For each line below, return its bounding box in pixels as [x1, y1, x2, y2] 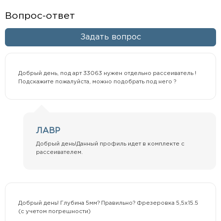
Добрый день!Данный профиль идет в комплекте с [36, 142, 185, 147]
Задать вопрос [80, 33, 141, 41]
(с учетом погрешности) [18, 209, 91, 214]
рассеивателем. [36, 150, 83, 155]
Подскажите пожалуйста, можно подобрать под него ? [18, 79, 176, 84]
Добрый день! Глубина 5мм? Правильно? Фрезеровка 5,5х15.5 [18, 200, 198, 206]
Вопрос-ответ [4, 11, 75, 20]
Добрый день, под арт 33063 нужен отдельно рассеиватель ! [18, 71, 196, 76]
